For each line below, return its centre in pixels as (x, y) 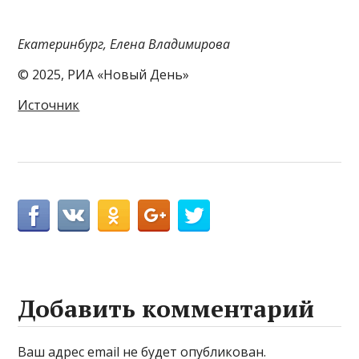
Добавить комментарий (166, 308)
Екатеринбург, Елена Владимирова (124, 44)
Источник (49, 105)
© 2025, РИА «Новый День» (104, 74)
